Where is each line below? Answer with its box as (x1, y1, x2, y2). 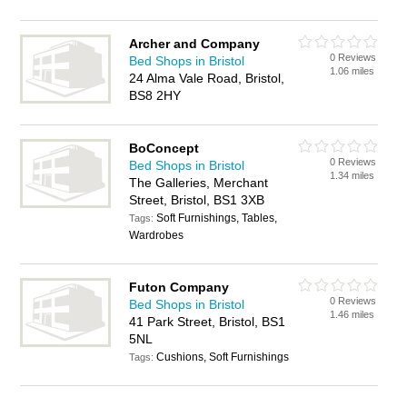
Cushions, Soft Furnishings (156, 351, 290, 363)
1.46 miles (330, 309, 375, 320)
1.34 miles (330, 170, 375, 181)
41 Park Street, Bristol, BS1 (129, 314, 286, 329)
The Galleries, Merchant (129, 175, 269, 190)
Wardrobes (129, 229, 184, 242)
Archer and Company (129, 36, 261, 51)
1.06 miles (330, 65, 375, 76)
